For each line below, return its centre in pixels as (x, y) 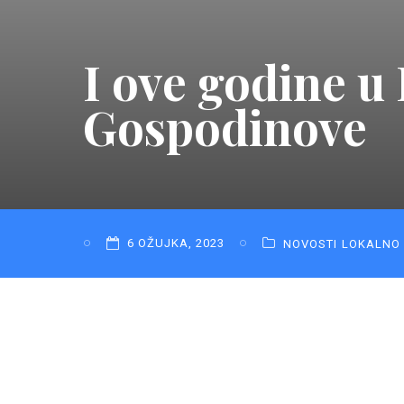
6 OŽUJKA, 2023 (176, 243)
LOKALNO (371, 243)
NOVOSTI (310, 243)
